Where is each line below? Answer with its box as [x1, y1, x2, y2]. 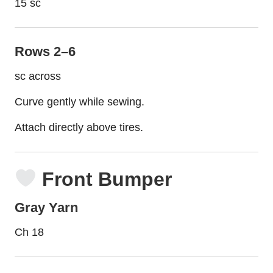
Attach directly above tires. [15, 121, 143, 133]
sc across [15, 69, 61, 82]
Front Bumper [37, 168, 172, 190]
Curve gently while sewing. [15, 95, 144, 108]
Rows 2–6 [15, 43, 76, 59]
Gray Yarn [15, 199, 78, 215]
